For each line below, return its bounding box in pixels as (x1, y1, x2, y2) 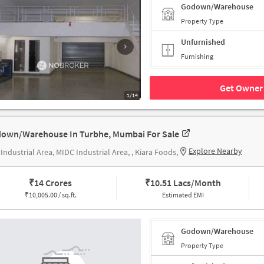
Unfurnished (181, 37, 225, 48)
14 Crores (34, 177, 72, 189)
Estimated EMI (161, 190, 204, 200)
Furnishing (181, 52, 213, 61)
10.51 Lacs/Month (150, 177, 221, 189)
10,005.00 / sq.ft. (28, 190, 77, 200)
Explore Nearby (189, 146, 242, 157)
